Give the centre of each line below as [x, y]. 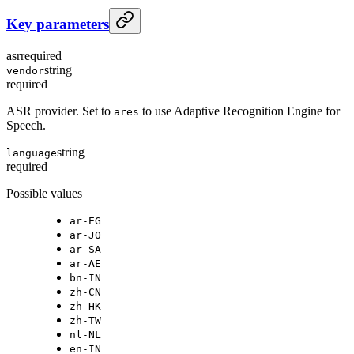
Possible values [44, 193]
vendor [25, 70]
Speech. [26, 125]
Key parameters [58, 24]
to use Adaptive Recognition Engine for [239, 111]
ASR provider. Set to [60, 111]
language [32, 153]
